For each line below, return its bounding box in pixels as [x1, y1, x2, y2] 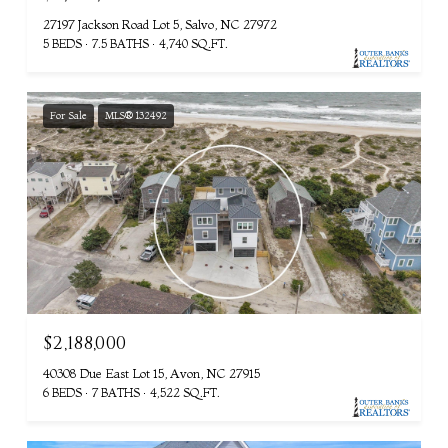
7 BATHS [92, 384, 140, 400]
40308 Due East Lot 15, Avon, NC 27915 [43, 364, 260, 381]
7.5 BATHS [92, 36, 149, 52]
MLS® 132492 [105, 109, 167, 123]
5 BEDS [43, 36, 82, 52]
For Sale [50, 109, 87, 123]
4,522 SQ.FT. [150, 384, 220, 400]
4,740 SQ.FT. [159, 36, 228, 52]
